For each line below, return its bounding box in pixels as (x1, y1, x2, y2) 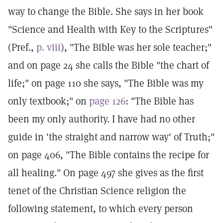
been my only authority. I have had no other (8, 112, 195, 125)
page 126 (89, 95, 125, 108)
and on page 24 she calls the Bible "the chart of (8, 59, 209, 72)
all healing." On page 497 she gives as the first (8, 166, 204, 179)
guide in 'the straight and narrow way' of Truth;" (8, 130, 215, 143)
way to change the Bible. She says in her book (8, 5, 204, 18)
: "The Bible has (125, 95, 194, 108)
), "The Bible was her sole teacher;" (61, 41, 212, 54)
